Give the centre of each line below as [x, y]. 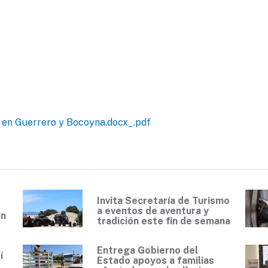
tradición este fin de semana [164, 221]
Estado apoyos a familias [156, 261]
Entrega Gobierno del [147, 251]
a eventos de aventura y [153, 211]
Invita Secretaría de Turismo [163, 200]
